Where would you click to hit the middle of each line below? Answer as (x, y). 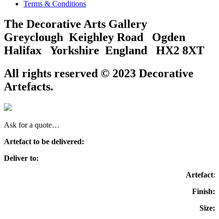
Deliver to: (21, 158)
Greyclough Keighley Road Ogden (98, 37)
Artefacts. (29, 87)
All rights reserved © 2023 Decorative (99, 74)
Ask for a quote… (32, 125)
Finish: (204, 192)
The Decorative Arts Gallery (78, 24)
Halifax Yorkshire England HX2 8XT (104, 51)
